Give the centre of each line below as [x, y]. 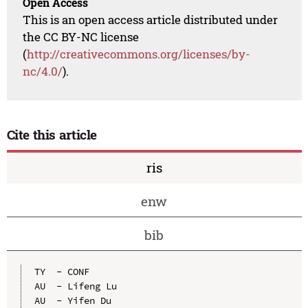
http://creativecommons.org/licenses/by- [139, 54]
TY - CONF [62, 271]
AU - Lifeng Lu [75, 286]
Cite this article [52, 135]
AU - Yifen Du [73, 300]
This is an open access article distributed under [151, 20]
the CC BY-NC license [81, 37]
